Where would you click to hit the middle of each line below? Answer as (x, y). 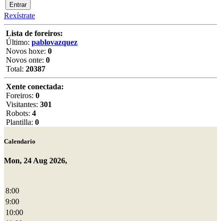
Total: (15, 69)
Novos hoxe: (26, 51)
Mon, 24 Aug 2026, (36, 161)
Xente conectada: (35, 87)
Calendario (20, 142)
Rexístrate (19, 16)
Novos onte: (25, 60)
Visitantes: (22, 104)
